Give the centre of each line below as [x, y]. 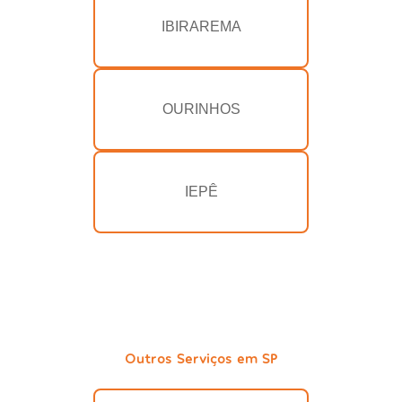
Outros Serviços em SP [201, 358]
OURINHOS [201, 109]
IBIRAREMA [201, 27]
